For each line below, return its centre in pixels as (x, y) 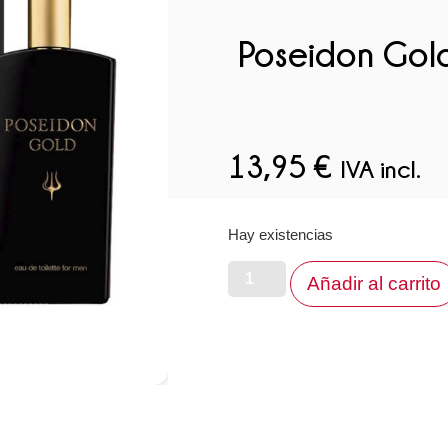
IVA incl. (380, 169)
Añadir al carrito (373, 283)
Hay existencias (280, 235)
